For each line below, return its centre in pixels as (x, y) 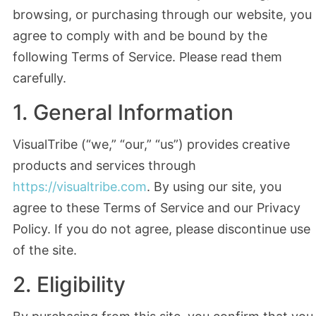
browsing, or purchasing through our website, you (162, 15)
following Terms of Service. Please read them (147, 57)
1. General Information (123, 113)
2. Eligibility (69, 285)
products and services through (104, 166)
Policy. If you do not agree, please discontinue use (161, 229)
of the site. (44, 250)
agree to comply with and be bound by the (140, 36)
